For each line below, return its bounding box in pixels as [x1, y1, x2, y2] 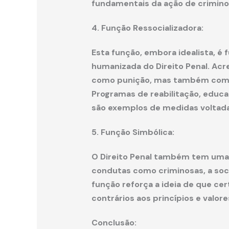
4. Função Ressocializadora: [91, 22, 203, 34]
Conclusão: [91, 217, 136, 228]
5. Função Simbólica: [91, 126, 174, 138]
